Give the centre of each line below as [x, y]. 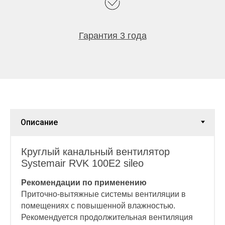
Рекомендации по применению [84, 183]
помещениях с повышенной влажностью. [98, 206]
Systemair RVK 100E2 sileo [82, 163]
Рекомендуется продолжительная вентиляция [107, 217]
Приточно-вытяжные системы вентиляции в [103, 194]
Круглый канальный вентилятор [95, 152]
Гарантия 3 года [113, 36]
